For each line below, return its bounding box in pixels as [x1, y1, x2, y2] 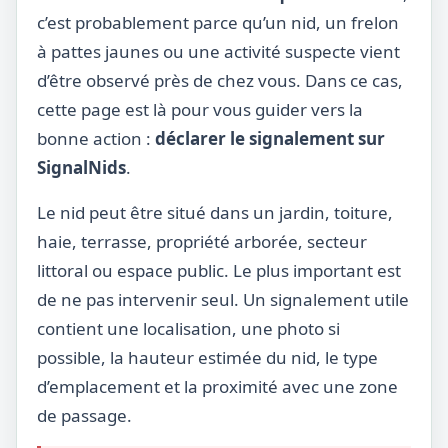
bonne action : [37, 127, 155, 150]
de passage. [37, 404, 132, 427]
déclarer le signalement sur [155, 127, 385, 150]
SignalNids [37, 156, 126, 179]
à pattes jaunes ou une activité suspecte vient [37, 40, 400, 63]
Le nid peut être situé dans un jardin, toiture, [37, 201, 393, 224]
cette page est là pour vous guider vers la [37, 98, 363, 121]
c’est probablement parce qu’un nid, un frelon [37, 11, 399, 34]
